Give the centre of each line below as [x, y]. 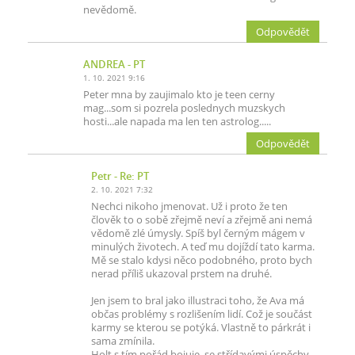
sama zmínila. [123, 341]
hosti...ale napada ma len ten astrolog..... [177, 122]
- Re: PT [130, 176]
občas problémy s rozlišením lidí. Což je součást [202, 314]
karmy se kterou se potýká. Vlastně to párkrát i [201, 328]
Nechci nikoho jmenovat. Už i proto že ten [189, 206]
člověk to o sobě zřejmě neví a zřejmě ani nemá [202, 220]
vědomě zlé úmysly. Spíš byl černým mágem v [198, 233]
